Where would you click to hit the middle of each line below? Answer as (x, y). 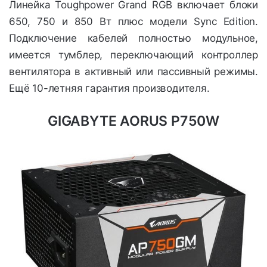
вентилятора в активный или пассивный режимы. (133, 72)
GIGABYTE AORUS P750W (133, 121)
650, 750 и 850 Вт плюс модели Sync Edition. (133, 22)
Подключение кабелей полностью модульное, (133, 38)
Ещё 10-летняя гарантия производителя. (109, 89)
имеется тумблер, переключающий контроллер (133, 55)
